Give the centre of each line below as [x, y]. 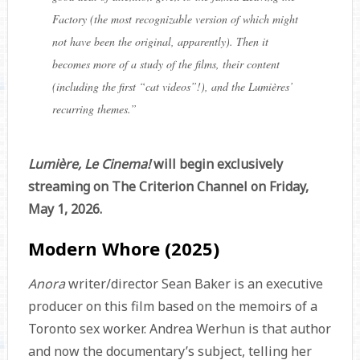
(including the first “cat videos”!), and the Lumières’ [172, 87]
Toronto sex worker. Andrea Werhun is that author [179, 329]
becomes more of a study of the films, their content [166, 64]
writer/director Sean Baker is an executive [195, 284]
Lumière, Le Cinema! [89, 164]
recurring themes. [91, 109]
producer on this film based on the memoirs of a [172, 307]
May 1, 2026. [65, 209]
